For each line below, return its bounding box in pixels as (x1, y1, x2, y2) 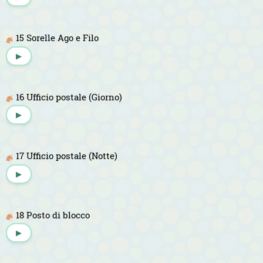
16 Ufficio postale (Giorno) (16, 90, 122, 103)
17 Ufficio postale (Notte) (16, 150, 117, 162)
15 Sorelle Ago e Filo (16, 31, 99, 43)
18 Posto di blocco (16, 208, 90, 221)
